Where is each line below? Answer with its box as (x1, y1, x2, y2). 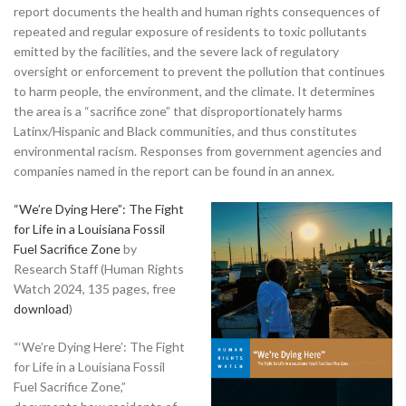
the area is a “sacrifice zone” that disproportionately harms (14, 102, 343, 119)
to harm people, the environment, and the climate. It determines (14, 82, 375, 99)
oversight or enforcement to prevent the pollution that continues (14, 63, 385, 79)
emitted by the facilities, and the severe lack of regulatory (14, 43, 339, 59)
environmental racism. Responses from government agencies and (14, 142, 382, 159)
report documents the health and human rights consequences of (14, 3, 380, 19)
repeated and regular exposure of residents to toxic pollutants (14, 23, 367, 39)
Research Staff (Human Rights (14, 260, 184, 276)
